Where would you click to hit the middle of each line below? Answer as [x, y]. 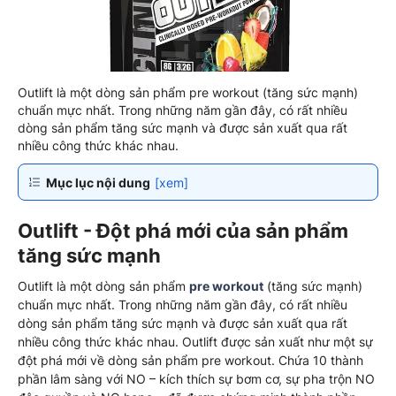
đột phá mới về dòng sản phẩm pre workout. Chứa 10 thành [190, 360]
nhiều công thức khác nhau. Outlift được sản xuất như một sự [195, 341]
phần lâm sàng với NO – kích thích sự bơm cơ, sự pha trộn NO [196, 378]
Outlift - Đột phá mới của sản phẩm [183, 230]
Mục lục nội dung [98, 182]
